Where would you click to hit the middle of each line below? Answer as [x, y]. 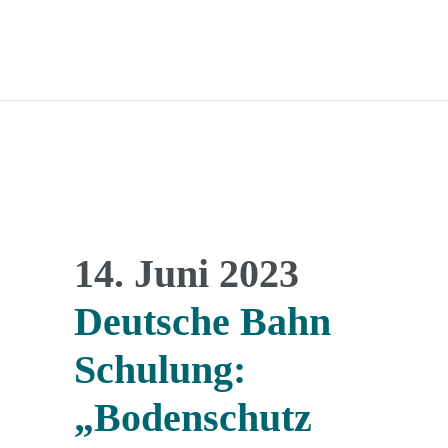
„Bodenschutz [193, 417]
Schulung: [160, 369]
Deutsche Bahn [202, 321]
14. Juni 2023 [186, 273]
